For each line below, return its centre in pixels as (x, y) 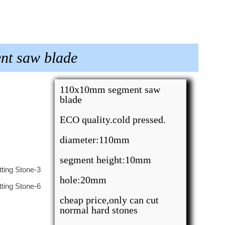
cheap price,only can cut (109, 200)
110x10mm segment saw (110, 89)
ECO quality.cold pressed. (113, 120)
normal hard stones (99, 210)
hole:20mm (83, 180)
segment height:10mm (106, 160)
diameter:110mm (95, 140)
